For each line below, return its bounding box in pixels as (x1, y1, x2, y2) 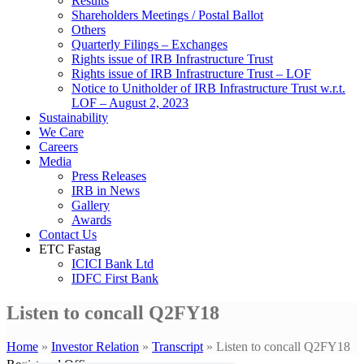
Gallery (71, 197, 110, 212)
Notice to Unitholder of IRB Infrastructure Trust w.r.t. (71, 80, 345, 95)
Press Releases (71, 168, 146, 183)
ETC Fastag (39, 241, 101, 256)
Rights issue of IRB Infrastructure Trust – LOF (71, 66, 311, 80)
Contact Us (39, 227, 97, 241)
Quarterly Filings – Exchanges (71, 37, 227, 51)
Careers (39, 139, 78, 154)
